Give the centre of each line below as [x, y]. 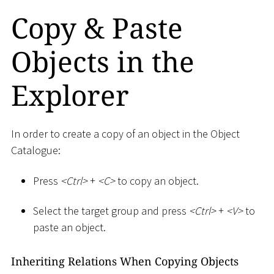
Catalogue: [36, 150]
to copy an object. [157, 180]
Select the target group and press [111, 211]
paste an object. [69, 228]
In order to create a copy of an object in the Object [125, 134]
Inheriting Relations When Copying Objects [125, 261]
